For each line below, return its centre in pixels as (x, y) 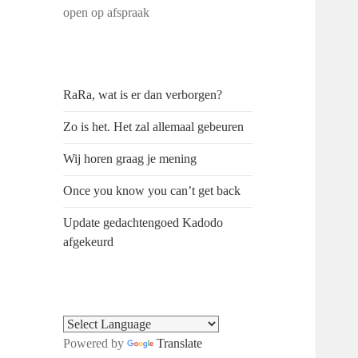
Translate (180, 344)
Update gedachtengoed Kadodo (143, 223)
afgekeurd (89, 242)
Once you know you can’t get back (152, 191)
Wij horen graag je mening (130, 159)
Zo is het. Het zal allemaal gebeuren (154, 127)
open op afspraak (107, 13)
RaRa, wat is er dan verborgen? (143, 95)
